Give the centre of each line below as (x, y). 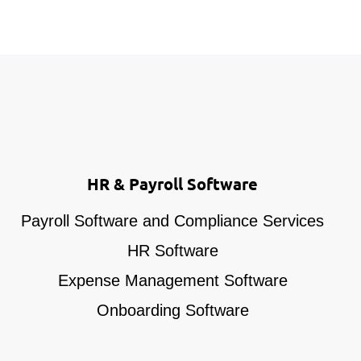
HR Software (172, 250)
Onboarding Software (172, 310)
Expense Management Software (172, 280)
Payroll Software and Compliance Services (172, 220)
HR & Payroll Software (172, 183)
